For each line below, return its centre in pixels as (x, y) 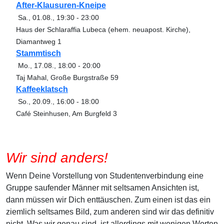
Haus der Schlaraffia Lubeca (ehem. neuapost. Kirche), (103, 29)
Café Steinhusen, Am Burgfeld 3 (66, 113)
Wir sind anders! (57, 157)
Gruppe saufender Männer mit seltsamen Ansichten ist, (102, 187)
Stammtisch (38, 53)
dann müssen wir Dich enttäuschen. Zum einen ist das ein (108, 199)
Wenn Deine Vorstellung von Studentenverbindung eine (105, 175)
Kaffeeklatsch (42, 89)
